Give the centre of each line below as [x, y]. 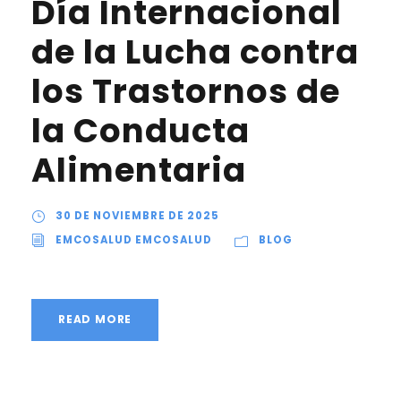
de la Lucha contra [195, 52]
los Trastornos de [186, 91]
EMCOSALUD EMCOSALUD [134, 240]
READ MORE [95, 319]
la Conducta [141, 131]
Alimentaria [139, 170]
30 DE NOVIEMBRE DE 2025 [137, 216]
